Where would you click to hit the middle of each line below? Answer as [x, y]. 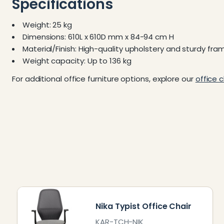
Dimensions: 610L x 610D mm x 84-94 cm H [98, 37]
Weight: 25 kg [47, 25]
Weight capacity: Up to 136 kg [77, 61]
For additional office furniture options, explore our [104, 79]
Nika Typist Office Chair [144, 206]
